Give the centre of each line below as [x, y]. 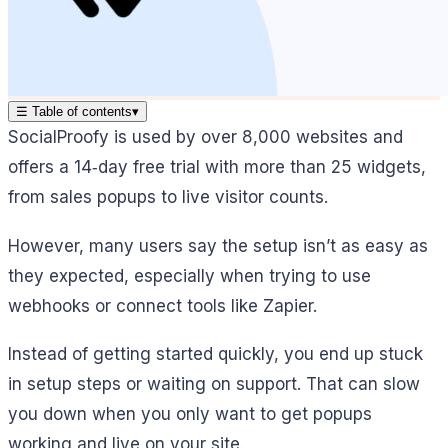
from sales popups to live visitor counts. [168, 196]
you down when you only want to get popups [190, 414]
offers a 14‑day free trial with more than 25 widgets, [217, 166]
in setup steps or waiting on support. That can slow [214, 384]
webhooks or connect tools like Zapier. [162, 305]
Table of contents [80, 111]
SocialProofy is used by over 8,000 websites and [205, 136]
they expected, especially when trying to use [189, 275]
